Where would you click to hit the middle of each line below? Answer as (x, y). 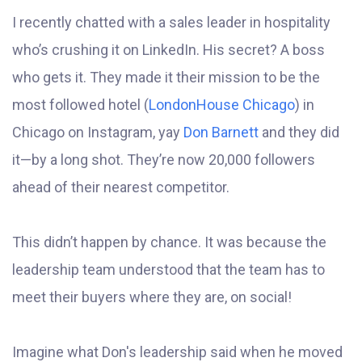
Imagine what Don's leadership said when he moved (177, 352)
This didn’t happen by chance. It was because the (169, 242)
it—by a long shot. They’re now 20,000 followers (164, 160)
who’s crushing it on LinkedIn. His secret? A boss (168, 50)
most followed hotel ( (80, 105)
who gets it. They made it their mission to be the (166, 77)
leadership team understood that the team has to (168, 269)
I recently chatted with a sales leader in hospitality (171, 22)
